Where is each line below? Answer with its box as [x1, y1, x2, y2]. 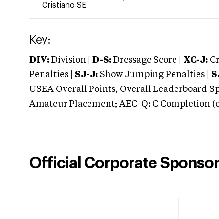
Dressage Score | [111, 56, 181, 65]
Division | [49, 56, 92, 65]
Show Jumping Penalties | [98, 70, 211, 79]
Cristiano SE [42, 1, 86, 9]
